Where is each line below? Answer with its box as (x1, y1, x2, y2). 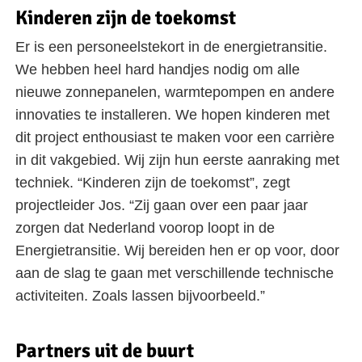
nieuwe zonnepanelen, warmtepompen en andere (15, 84, 335, 101)
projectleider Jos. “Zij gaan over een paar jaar (15, 197, 309, 214)
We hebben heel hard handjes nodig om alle (15, 61, 301, 78)
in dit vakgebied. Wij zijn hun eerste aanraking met (15, 152, 340, 169)
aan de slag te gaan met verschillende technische (15, 265, 335, 282)
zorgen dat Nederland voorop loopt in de (15, 220, 276, 237)
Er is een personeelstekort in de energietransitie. (15, 39, 328, 56)
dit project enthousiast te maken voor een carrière (15, 129, 335, 146)
